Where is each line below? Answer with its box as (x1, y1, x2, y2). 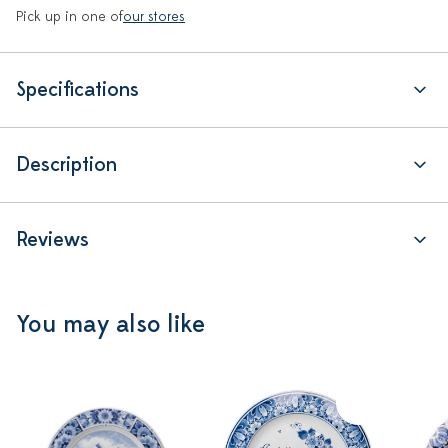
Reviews (16, 227, 89, 252)
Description (16, 152, 117, 177)
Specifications (16, 77, 139, 102)
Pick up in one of (16, 8, 123, 25)
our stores (123, 8, 185, 25)
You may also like (16, 309, 206, 340)
